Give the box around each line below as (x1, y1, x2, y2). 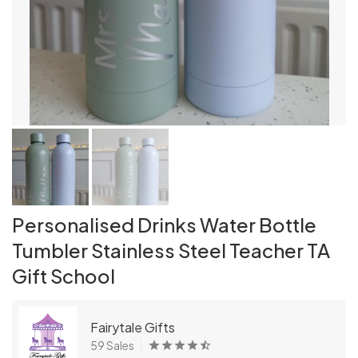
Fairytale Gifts (90, 319, 175, 336)
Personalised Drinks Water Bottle (12, 213, 316, 237)
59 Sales (90, 338, 134, 352)
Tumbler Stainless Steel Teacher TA (12, 238, 330, 262)
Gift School (12, 264, 115, 288)
